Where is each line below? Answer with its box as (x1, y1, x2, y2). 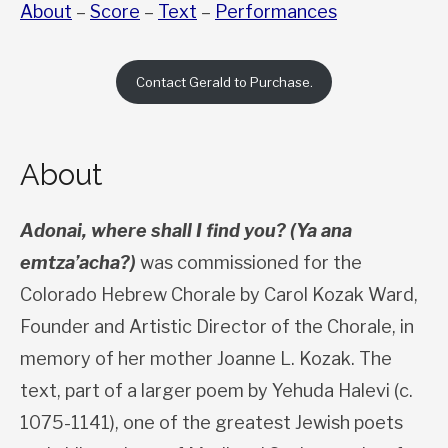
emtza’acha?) (20, 252, 140, 274)
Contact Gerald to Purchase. (135, 73, 313, 90)
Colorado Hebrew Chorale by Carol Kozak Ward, (20, 284, 418, 306)
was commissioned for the (140, 252, 362, 274)
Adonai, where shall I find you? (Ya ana (20, 220, 352, 242)
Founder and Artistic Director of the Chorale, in (20, 316, 414, 338)
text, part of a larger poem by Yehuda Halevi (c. (20, 380, 413, 402)
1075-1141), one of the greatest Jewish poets (20, 412, 403, 434)
